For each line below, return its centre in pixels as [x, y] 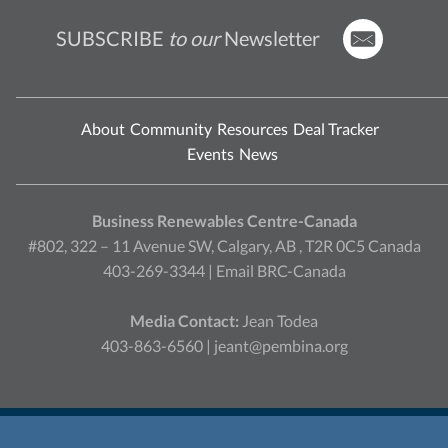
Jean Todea [278, 320]
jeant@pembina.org [280, 345]
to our [193, 37]
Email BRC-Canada [280, 270]
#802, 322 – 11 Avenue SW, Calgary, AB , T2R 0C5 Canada [224, 245]
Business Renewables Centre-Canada [224, 220]
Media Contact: [184, 320]
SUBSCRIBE [111, 37]
